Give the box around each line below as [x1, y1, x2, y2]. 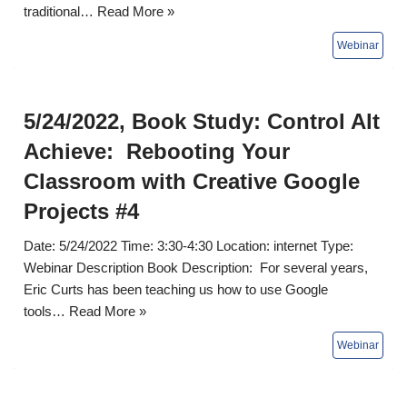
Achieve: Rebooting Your [24, 138, 290, 164]
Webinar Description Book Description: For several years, [24, 259, 368, 275]
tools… [24, 303, 69, 319]
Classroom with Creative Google [24, 168, 360, 194]
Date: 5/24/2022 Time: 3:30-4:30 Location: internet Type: [24, 237, 353, 253]
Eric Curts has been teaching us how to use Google [24, 281, 328, 297]
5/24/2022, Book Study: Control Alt [24, 108, 380, 134]
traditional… [24, 3, 97, 19]
